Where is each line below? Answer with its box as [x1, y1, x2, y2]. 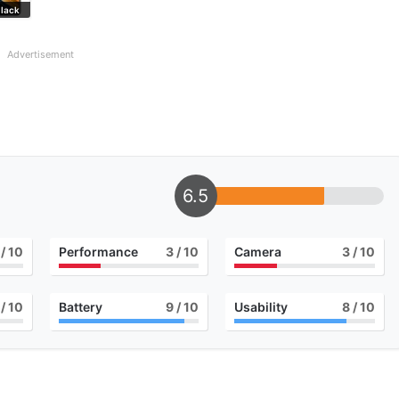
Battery [58, 299, 102, 315]
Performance [58, 244, 138, 260]
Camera [234, 244, 282, 260]
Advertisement [7, 48, 74, 61]
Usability [234, 299, 289, 315]
